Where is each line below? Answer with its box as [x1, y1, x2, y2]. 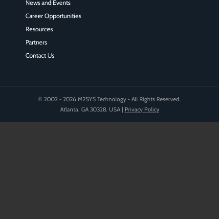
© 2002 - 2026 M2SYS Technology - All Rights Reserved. [38, 95, 181, 103]
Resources [25, 24, 53, 33]
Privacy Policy [124, 105, 159, 113]
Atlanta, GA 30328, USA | [60, 105, 125, 113]
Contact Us [25, 51, 54, 59]
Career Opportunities [25, 11, 81, 20]
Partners [25, 38, 47, 46]
